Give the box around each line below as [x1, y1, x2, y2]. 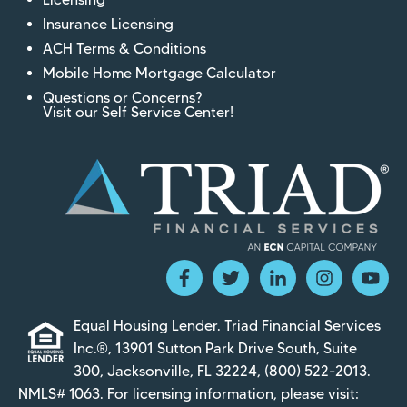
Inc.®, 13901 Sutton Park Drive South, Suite [74, 339, 357, 357]
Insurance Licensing [43, 15, 174, 33]
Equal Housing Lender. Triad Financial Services [74, 316, 381, 334]
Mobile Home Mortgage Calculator [43, 65, 277, 83]
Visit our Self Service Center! [43, 104, 234, 122]
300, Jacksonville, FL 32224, [74, 362, 264, 380]
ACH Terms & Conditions [43, 40, 207, 57]
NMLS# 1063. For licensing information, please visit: [18, 384, 359, 402]
